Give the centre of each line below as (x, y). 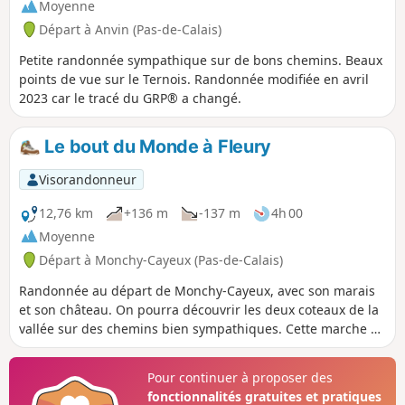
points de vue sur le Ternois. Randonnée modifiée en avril (194, 79)
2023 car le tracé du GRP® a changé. (130, 98)
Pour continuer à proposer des (240, 378)
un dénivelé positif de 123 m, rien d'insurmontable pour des (202, 347)
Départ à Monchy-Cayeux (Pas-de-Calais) (161, 259)
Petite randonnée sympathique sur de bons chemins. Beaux (201, 60)
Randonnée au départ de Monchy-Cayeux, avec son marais (197, 290)
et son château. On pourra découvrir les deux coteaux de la (199, 309)
